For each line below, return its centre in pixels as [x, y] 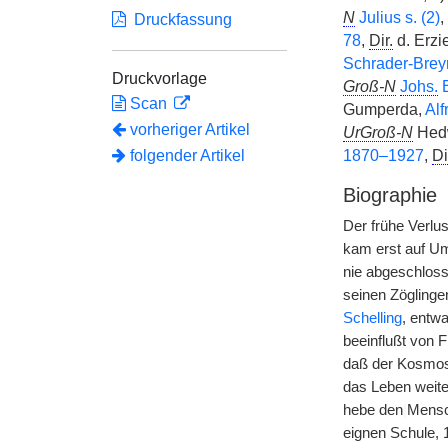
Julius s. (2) [399, 17]
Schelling [372, 318]
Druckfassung [179, 19]
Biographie [389, 195]
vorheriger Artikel [190, 129]
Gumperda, [383, 109]
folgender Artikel [185, 155]
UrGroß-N [377, 132]
